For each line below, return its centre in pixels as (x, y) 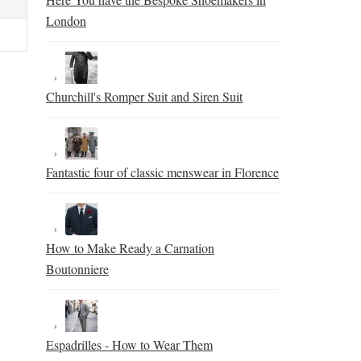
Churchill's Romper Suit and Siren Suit (144, 96)
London (66, 21)
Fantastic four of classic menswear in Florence (162, 172)
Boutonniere (77, 269)
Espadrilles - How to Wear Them (129, 344)
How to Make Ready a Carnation (130, 248)
